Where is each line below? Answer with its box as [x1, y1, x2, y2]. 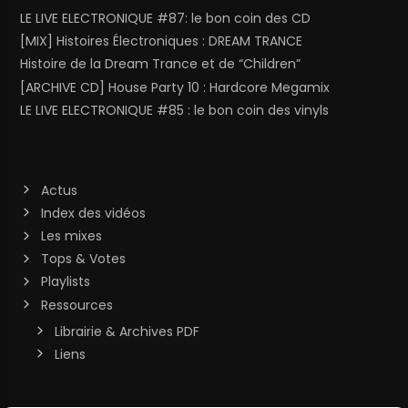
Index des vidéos [40, 203, 146, 222]
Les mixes [40, 227, 102, 245]
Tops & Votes [40, 250, 126, 269]
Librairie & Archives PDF [54, 321, 199, 341]
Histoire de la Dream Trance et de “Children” [20, 55, 301, 74]
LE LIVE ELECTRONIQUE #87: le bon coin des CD [20, 8, 311, 27]
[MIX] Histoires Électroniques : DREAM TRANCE [20, 32, 303, 51]
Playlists [40, 272, 90, 291]
